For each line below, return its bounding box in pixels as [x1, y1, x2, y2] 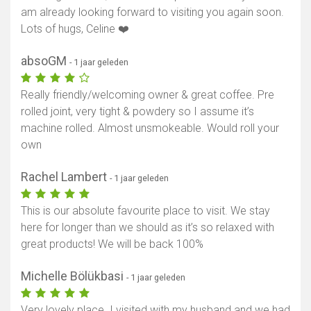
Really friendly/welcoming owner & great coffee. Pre [21, 88, 274, 102]
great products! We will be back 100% [21, 237, 203, 251]
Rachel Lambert [21, 169, 110, 185]
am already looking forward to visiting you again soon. [21, 6, 284, 19]
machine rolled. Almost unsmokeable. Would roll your [21, 121, 279, 135]
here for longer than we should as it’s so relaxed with [21, 221, 274, 235]
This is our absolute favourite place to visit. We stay [21, 204, 270, 218]
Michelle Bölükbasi [21, 269, 126, 284]
